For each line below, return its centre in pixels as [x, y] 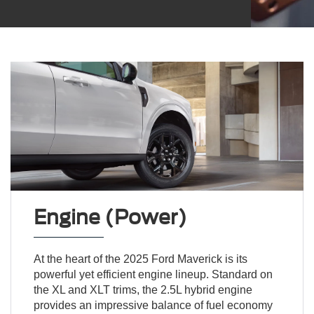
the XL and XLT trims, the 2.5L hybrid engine [143, 289]
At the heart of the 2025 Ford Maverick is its [140, 259]
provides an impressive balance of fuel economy [153, 305]
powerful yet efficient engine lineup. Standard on [153, 274]
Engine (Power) [110, 217]
